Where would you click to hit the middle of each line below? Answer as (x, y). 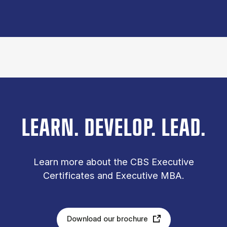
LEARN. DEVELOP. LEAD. (113, 128)
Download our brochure (107, 218)
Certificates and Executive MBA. (113, 175)
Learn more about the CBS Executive (113, 161)
